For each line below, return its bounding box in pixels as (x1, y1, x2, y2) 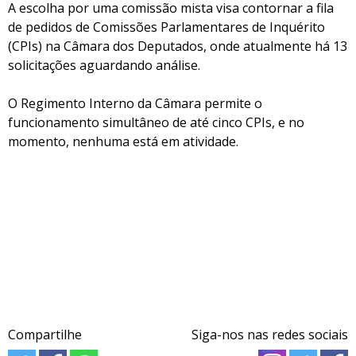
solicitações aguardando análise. (8, 56, 200, 74)
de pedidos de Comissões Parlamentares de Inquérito (8, 18, 325, 36)
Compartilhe (8, 326, 82, 343)
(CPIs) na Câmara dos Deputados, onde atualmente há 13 (8, 37, 347, 55)
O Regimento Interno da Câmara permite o (8, 95, 262, 112)
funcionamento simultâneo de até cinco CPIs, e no (8, 114, 304, 131)
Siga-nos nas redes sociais (192, 326, 348, 343)
